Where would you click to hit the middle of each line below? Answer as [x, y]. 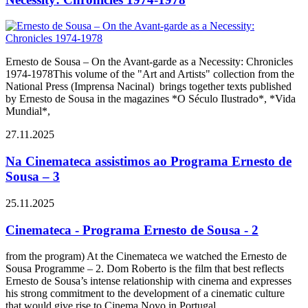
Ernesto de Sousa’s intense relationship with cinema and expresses [148, 281]
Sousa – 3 [33, 177]
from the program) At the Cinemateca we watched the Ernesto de [146, 256]
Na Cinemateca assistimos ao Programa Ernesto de [148, 162]
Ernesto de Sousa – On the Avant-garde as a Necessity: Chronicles [149, 62]
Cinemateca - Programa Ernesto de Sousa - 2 [132, 230]
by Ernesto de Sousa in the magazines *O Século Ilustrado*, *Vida [151, 99]
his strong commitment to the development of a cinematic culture [145, 294]
